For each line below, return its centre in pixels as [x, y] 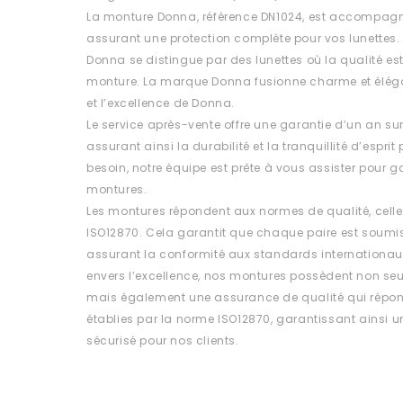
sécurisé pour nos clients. [163, 340]
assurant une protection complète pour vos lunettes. [243, 38]
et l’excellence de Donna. [161, 103]
